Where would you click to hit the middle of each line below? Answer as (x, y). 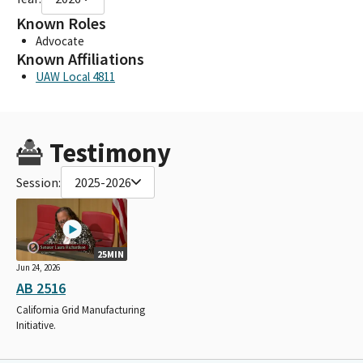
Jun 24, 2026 (38, 267)
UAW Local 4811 (75, 76)
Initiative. (36, 325)
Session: (38, 182)
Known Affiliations (80, 59)
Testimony (110, 152)
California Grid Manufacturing (81, 310)
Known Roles (61, 23)
